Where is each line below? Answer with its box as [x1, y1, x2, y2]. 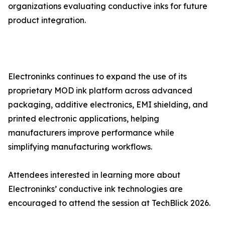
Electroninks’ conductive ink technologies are [8, 184, 183, 194]
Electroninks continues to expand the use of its [8, 71, 187, 82]
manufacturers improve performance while [8, 128, 174, 138]
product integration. [8, 15, 86, 26]
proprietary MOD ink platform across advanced [8, 85, 192, 96]
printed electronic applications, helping [8, 114, 159, 124]
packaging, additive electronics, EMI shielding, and [8, 99, 208, 110]
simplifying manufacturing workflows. [8, 142, 152, 152]
